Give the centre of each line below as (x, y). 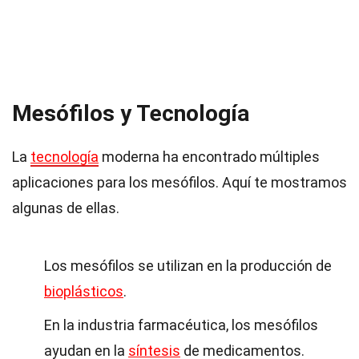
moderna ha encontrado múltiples (209, 157)
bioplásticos (84, 291)
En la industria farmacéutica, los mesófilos (181, 325)
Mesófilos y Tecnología (131, 113)
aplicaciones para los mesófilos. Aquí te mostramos (179, 182)
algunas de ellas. (66, 208)
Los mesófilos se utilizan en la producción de (188, 266)
